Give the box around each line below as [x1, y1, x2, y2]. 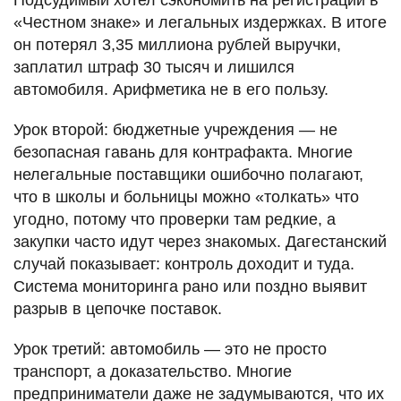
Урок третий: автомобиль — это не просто [13, 339, 327, 358]
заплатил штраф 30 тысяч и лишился [13, 57, 294, 76]
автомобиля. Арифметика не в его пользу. [13, 80, 328, 98]
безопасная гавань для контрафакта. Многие [13, 142, 353, 161]
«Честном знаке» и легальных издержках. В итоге [13, 13, 387, 31]
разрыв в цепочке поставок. [13, 299, 222, 318]
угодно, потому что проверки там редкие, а [13, 209, 336, 228]
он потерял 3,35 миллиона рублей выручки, [13, 35, 341, 54]
